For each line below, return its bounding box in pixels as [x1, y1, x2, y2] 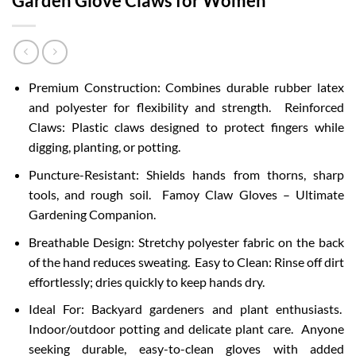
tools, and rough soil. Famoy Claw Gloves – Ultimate [28, 187, 344, 203]
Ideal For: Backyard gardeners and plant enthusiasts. [28, 301, 344, 317]
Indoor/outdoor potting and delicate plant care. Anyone [28, 321, 344, 337]
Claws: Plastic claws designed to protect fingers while [28, 119, 344, 135]
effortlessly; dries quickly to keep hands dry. [28, 273, 265, 289]
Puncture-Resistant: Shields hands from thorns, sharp [28, 167, 344, 183]
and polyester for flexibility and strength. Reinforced [28, 99, 344, 115]
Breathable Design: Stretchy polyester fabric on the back [28, 234, 344, 250]
